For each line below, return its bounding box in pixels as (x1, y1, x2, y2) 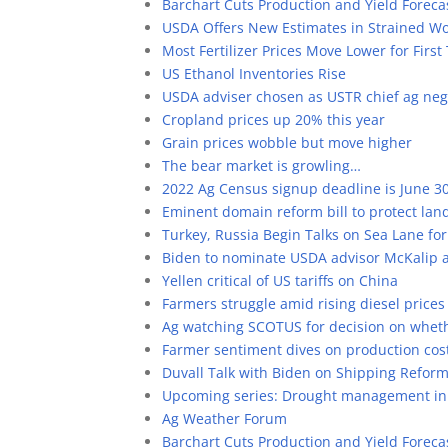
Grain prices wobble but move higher (162, 133, 412, 152)
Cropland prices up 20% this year (162, 110, 385, 129)
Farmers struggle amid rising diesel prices (162, 294, 445, 313)
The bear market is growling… (162, 156, 361, 175)
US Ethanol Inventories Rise (162, 64, 346, 83)
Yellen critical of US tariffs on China (162, 271, 398, 290)
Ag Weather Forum (162, 409, 287, 428)
